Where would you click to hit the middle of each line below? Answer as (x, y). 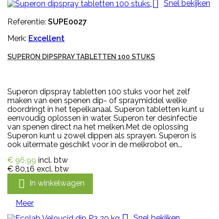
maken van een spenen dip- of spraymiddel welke (97, 100)
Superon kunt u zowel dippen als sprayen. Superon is (102, 135)
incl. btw (53, 160)
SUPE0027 (67, 22)
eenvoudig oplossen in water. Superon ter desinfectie (102, 118)
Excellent (46, 38)
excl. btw (53, 169)
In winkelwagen (57, 183)
